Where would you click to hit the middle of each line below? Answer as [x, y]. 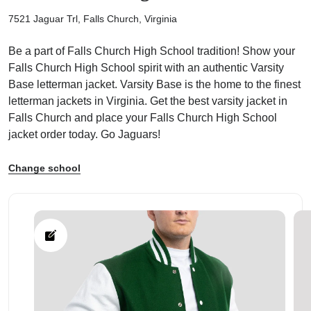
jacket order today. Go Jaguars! [84, 134]
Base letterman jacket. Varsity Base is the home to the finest [154, 84]
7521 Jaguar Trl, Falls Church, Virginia [93, 18]
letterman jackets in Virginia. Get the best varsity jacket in [148, 101]
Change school [44, 168]
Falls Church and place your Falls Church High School [143, 117]
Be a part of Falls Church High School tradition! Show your [152, 51]
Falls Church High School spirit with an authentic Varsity [146, 67]
